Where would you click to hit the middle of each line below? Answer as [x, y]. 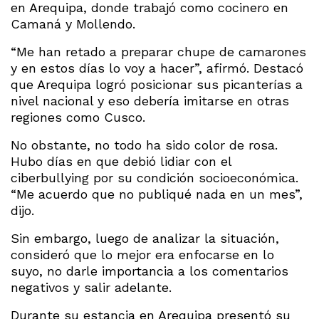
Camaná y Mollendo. [73, 23]
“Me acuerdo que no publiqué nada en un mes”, [157, 194]
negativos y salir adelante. [91, 287]
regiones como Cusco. [78, 117]
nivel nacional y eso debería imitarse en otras [150, 100]
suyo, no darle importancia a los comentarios [150, 271]
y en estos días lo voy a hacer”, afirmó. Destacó [157, 68]
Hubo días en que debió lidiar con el [121, 161]
